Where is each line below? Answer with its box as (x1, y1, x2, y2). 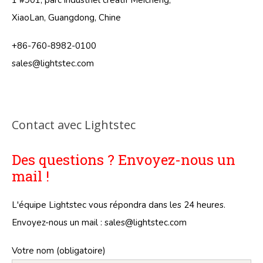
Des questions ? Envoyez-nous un (12, 150, 235, 170)
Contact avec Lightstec (12, 117, 136, 133)
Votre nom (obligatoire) (12, 245, 106, 257)
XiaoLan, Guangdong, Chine (12, 12, 121, 24)
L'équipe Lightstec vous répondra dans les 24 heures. (12, 199, 225, 211)
